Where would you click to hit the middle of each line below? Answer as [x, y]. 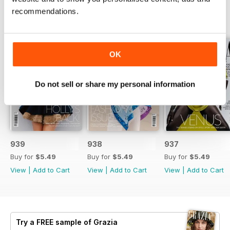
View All [206, 17]
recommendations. [45, 11]
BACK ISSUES [39, 16]
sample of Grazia [85, 222]
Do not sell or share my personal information [115, 84]
